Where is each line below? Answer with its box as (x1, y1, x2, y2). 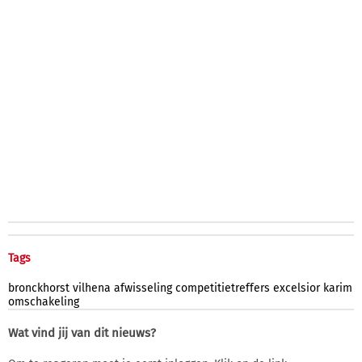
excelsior (273, 280, 320, 295)
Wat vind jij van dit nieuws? (8, 325, 156, 340)
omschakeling (8, 294, 79, 309)
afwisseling (114, 280, 172, 295)
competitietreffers (175, 280, 270, 295)
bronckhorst (8, 280, 69, 295)
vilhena (73, 280, 111, 295)
